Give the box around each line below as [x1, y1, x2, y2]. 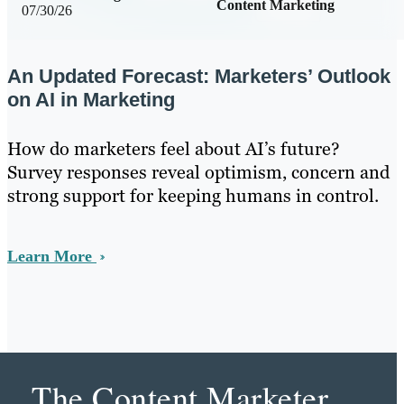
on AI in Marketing [7, 87, 175, 111]
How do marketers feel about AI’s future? [7, 136, 340, 161]
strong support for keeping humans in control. [7, 183, 379, 207]
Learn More [7, 246, 96, 265]
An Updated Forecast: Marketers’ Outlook [7, 64, 390, 87]
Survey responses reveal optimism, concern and [7, 160, 390, 184]
